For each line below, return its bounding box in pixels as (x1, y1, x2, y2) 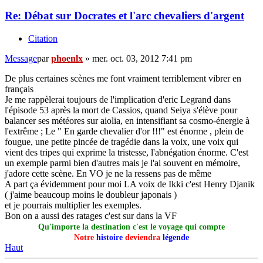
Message (5, 53, 37, 63)
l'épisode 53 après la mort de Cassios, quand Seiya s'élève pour (5, 104, 237, 115)
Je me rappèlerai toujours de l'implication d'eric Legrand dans (5, 94, 231, 104)
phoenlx (51, 53, 83, 63)
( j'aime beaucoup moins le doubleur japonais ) (5, 189, 177, 200)
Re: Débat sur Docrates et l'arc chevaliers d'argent (5, 9, 244, 22)
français (5, 83, 33, 94)
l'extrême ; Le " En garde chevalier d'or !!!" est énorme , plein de (5, 126, 244, 136)
